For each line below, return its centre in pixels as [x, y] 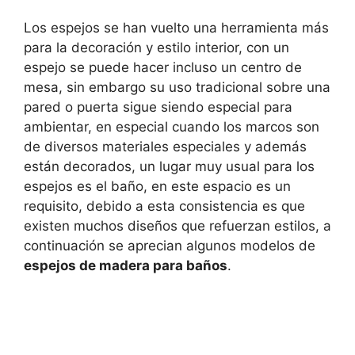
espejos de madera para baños [126, 266]
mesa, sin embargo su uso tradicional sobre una [177, 88]
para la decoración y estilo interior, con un [157, 48]
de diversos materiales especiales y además [165, 147]
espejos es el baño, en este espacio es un [157, 187]
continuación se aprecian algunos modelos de [170, 246]
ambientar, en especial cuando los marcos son [172, 127]
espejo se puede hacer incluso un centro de [163, 68]
